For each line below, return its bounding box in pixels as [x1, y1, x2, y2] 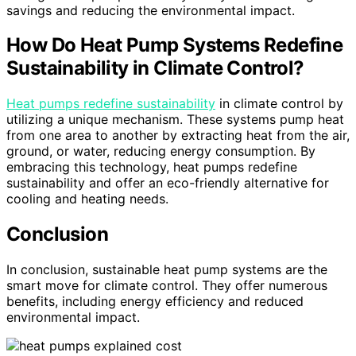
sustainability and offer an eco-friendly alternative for [6, 175, 329, 192]
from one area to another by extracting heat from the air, [6, 127, 350, 144]
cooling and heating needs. [6, 191, 168, 207]
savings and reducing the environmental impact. [6, 2, 295, 18]
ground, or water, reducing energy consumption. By [6, 143, 315, 160]
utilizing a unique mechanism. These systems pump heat [6, 111, 344, 128]
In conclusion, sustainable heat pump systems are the [6, 261, 327, 278]
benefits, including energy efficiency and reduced [6, 293, 304, 310]
